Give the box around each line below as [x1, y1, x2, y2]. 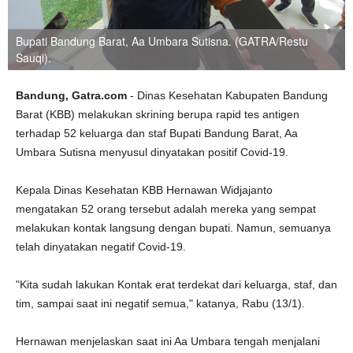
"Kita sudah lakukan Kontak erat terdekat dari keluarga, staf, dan [16, 278, 337, 291]
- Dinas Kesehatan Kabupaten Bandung [130, 89, 328, 102]
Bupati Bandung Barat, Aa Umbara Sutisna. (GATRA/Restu [16, 33, 308, 49]
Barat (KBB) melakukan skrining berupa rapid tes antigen [16, 108, 299, 121]
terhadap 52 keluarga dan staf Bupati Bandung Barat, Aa [16, 127, 298, 139]
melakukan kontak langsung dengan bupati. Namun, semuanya [16, 221, 331, 234]
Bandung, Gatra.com [16, 89, 130, 102]
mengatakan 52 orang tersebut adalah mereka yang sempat [16, 203, 316, 215]
